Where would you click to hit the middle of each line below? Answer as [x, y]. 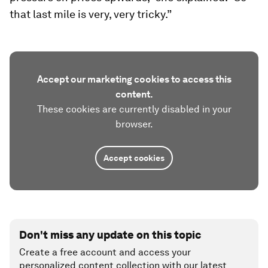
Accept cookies [134, 158]
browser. [134, 124]
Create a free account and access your [105, 252]
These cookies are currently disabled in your [134, 109]
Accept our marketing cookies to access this [134, 79]
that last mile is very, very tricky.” [91, 14]
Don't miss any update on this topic [110, 235]
